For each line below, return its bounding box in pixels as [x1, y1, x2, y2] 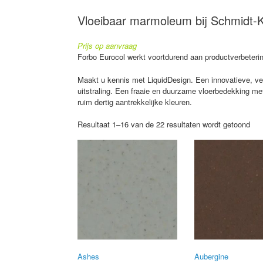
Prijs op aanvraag [77, 40, 137, 52]
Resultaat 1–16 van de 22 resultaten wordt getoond [77, 119, 250, 130]
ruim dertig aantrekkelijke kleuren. [77, 96, 192, 107]
